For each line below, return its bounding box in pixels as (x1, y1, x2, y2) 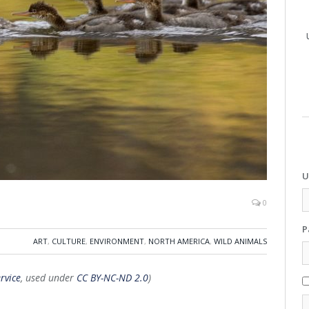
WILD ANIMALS (214, 236, 267, 247)
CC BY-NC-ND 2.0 (77, 271, 148, 285)
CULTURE (52, 236, 86, 247)
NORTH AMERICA (148, 236, 210, 247)
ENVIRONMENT (90, 236, 144, 247)
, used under (21, 271, 77, 285)
